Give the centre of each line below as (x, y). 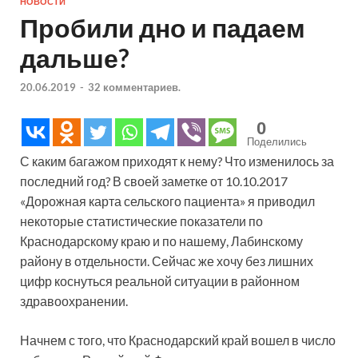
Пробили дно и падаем (163, 28)
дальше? (74, 58)
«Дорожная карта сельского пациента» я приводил (167, 201)
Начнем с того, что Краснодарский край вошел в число (178, 340)
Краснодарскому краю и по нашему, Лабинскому (161, 241)
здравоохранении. (74, 300)
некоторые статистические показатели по (141, 221)
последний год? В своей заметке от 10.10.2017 (154, 181)
